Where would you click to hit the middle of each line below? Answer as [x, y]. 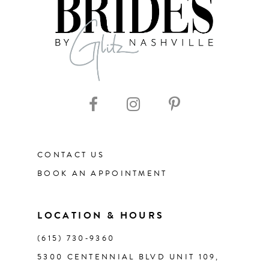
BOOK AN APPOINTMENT [102, 174]
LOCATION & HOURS [101, 216]
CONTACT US [71, 155]
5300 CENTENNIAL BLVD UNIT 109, [128, 257]
